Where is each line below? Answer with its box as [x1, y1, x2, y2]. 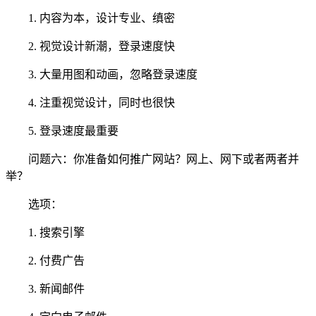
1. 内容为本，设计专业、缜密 [28, 11, 175, 24]
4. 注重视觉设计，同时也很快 [28, 96, 175, 109]
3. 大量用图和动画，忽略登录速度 [28, 68, 197, 80]
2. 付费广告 [28, 254, 85, 267]
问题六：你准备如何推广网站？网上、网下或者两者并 [28, 152, 299, 165]
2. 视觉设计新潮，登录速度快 [28, 39, 175, 52]
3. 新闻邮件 [28, 282, 85, 295]
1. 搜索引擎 [28, 226, 85, 238]
